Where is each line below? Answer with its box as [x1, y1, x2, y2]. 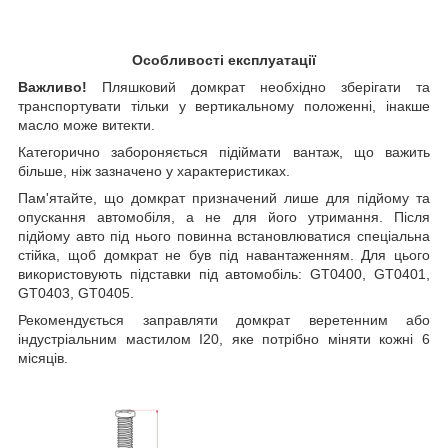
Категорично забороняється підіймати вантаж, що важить [18, 144, 430, 161]
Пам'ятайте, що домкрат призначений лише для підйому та [18, 190, 430, 207]
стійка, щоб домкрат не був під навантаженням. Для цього [18, 247, 430, 264]
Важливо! [18, 79, 87, 96]
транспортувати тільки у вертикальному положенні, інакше [18, 98, 430, 115]
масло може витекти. [18, 117, 155, 134]
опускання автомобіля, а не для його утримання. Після [18, 209, 430, 226]
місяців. [18, 350, 68, 367]
